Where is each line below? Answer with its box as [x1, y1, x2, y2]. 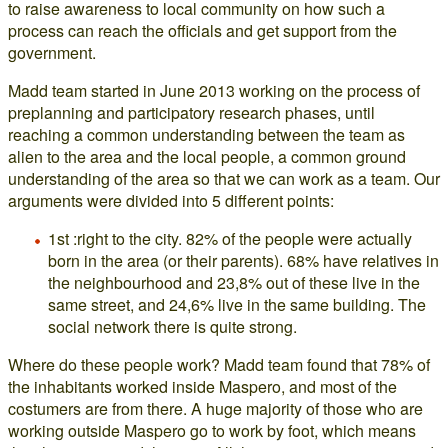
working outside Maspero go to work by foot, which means [8, 419, 416, 442]
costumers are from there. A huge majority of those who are [8, 397, 423, 420]
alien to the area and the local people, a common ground [8, 145, 406, 168]
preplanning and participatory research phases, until [8, 101, 375, 124]
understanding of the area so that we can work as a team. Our [8, 167, 440, 190]
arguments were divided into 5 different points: [8, 189, 334, 212]
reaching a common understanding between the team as [8, 123, 405, 146]
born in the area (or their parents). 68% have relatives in [48, 249, 439, 272]
